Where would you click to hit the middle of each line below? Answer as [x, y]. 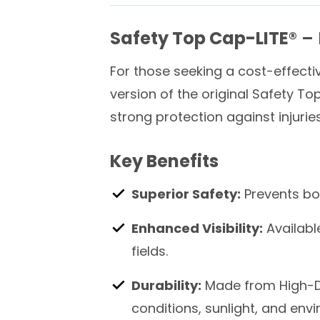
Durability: [166, 285]
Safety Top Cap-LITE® [204, 38]
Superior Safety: [186, 194]
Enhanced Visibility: [197, 228]
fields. [150, 251]
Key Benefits [164, 161]
